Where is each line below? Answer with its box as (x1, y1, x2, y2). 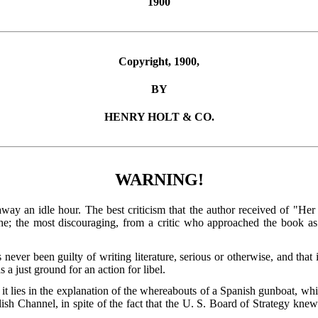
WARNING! (114, 170, 204, 190)
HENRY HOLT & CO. (104, 111, 214, 124)
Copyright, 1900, (119, 55, 199, 67)
